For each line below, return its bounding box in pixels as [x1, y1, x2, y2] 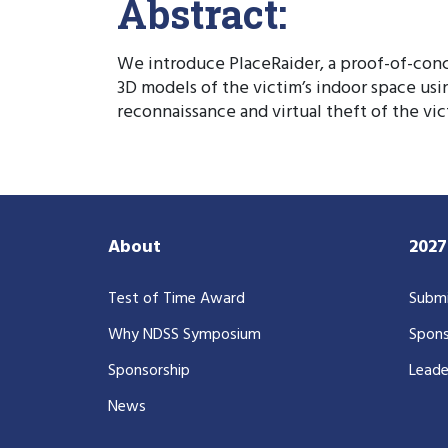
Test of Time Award [108, 285, 245, 312]
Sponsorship [108, 357, 190, 384]
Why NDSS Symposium [108, 321, 261, 348]
